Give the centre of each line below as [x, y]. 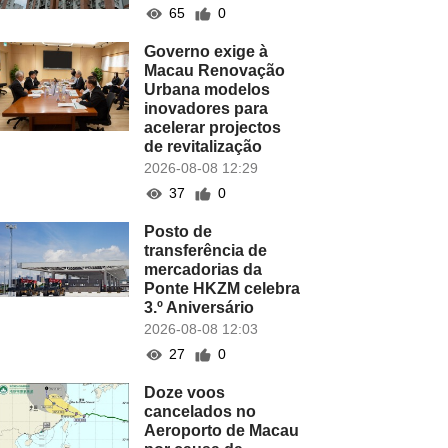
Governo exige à [206, 51]
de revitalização [203, 146]
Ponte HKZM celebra [222, 288]
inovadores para [206, 108]
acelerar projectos [213, 127]
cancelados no [200, 411]
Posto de [178, 231]
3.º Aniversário [199, 307]
